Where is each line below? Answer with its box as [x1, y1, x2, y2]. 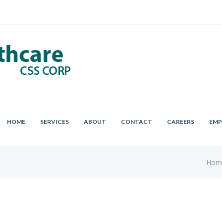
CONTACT [121, 117, 153, 125]
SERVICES [40, 117, 69, 125]
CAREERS [167, 117, 195, 125]
